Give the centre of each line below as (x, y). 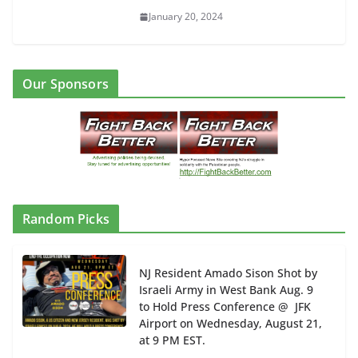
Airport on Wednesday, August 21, (231, 323)
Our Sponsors (66, 84)
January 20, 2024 (186, 17)
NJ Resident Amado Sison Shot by (228, 272)
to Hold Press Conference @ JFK (225, 306)
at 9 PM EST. (172, 340)
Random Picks (66, 219)
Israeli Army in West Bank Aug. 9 (226, 289)
